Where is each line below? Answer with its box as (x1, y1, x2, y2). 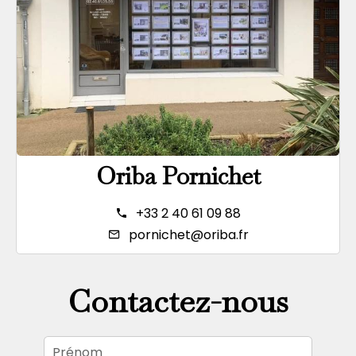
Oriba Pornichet (95, 161, 261, 192)
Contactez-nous (68, 281, 288, 322)
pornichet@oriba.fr (128, 226, 249, 244)
